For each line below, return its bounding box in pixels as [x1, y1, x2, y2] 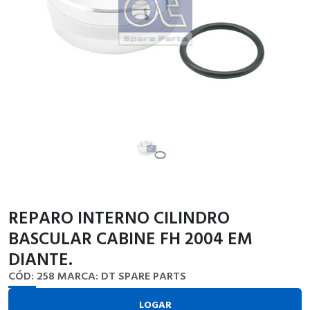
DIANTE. [8, 245, 73, 271]
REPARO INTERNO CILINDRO [8, 203, 230, 230]
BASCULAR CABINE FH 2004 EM [8, 224, 253, 250]
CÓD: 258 [8, 266, 55, 284]
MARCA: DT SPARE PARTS [57, 266, 186, 284]
